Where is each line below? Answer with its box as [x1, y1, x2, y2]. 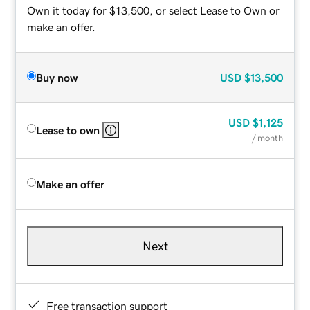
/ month [251, 133, 283, 143]
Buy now [36, 71, 78, 83]
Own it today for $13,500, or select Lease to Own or [27, 4, 280, 16]
